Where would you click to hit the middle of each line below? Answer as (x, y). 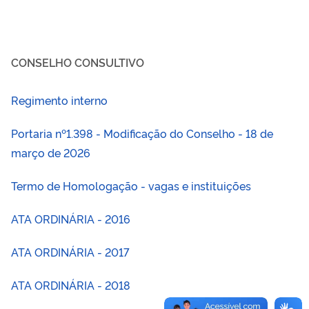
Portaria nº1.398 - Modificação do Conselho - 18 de (142, 133)
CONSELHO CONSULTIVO (78, 62)
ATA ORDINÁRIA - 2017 (70, 251)
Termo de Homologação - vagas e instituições (131, 185)
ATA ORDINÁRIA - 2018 (71, 285)
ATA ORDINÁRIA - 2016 (71, 218)
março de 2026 (51, 152)
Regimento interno (59, 100)
